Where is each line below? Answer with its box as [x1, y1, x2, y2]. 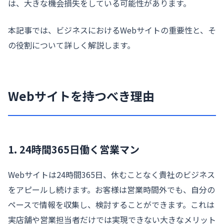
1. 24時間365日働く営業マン [8, 142, 139, 157]
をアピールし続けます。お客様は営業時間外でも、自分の [8, 183, 215, 196]
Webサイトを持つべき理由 [8, 87, 154, 105]
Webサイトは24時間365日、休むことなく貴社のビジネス [8, 168, 215, 181]
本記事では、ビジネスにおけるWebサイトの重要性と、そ [8, 24, 216, 36]
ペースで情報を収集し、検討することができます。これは [8, 198, 214, 211]
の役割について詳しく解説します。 [8, 39, 135, 51]
